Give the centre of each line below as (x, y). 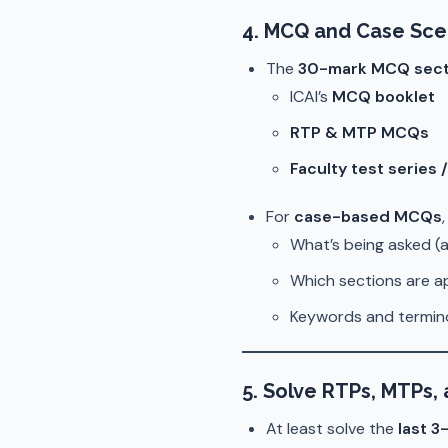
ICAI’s (311, 96)
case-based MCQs (368, 216)
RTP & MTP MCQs (359, 132)
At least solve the (332, 428)
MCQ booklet (383, 96)
